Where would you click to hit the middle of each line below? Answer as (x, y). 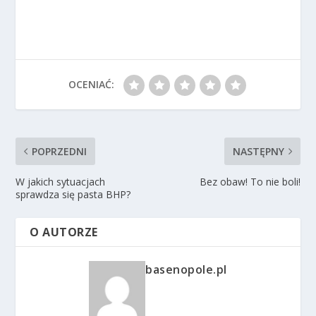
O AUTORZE (64, 232)
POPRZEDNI (60, 151)
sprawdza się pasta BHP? (73, 194)
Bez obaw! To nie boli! (250, 181)
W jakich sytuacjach (61, 181)
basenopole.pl (186, 269)
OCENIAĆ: (91, 84)
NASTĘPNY (258, 151)
